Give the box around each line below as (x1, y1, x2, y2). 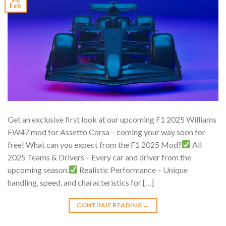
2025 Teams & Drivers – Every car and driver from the (8, 152, 191, 162)
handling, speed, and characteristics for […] (8, 177, 154, 187)
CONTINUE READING (77, 201, 143, 209)
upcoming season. (8, 164, 69, 175)
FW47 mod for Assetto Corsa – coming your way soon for (8, 127, 205, 137)
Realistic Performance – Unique (78, 164, 188, 175)
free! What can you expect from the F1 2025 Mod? (8, 139, 182, 149)
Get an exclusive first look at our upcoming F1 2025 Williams (8, 114, 216, 124)
